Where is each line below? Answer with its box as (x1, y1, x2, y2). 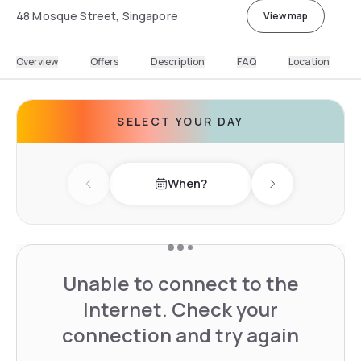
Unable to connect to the (62, 269, 299, 297)
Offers (90, 54, 118, 68)
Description (151, 54, 205, 68)
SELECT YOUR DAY (117, 113, 244, 129)
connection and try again (62, 321, 299, 348)
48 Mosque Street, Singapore (16, 7, 178, 23)
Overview (16, 54, 58, 68)
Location (288, 54, 330, 68)
